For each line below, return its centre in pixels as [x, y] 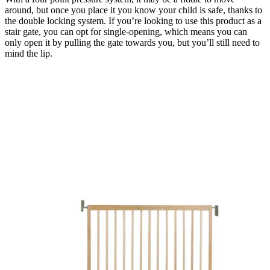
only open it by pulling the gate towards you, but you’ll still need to [132, 43]
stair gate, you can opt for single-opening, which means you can [126, 32]
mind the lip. [31, 54]
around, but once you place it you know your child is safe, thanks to [133, 10]
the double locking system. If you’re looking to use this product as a [133, 21]
